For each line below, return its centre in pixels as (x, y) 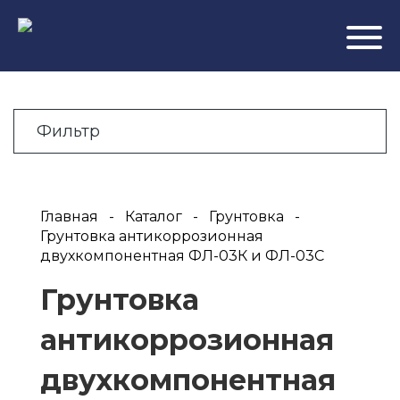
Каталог (154, 217)
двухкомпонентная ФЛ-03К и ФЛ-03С (182, 256)
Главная (69, 217)
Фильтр (68, 131)
